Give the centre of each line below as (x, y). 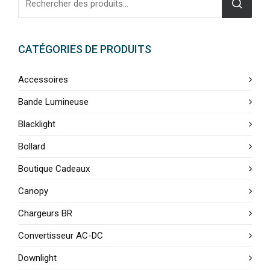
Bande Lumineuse (53, 102)
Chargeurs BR (45, 213)
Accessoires (43, 80)
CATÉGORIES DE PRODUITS (85, 49)
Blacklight (37, 124)
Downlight (37, 258)
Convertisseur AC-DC (61, 236)
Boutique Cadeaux (54, 169)
